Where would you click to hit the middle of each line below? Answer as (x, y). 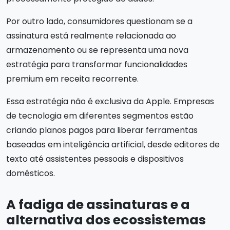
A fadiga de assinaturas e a (98, 205)
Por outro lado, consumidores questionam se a (99, 21)
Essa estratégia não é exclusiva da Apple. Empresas (110, 101)
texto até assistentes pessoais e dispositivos (95, 159)
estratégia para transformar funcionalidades (97, 64)
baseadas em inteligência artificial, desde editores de (113, 145)
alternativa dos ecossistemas (106, 220)
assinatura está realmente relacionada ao (91, 36)
